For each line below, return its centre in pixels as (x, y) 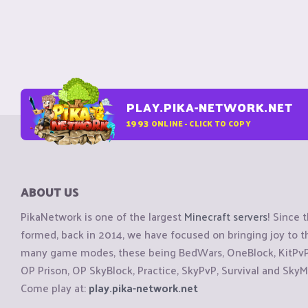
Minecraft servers (226, 217)
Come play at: (55, 288)
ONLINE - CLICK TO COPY (201, 123)
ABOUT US (50, 192)
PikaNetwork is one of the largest (102, 217)
